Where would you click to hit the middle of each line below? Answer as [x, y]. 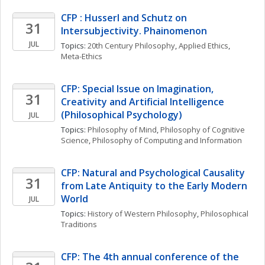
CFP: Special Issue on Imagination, [137, 89]
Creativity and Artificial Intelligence [143, 102]
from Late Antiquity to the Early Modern [154, 186]
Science [75, 140]
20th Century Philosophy [131, 46]
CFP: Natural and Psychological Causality [153, 173]
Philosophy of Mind [122, 130]
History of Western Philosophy [142, 214]
